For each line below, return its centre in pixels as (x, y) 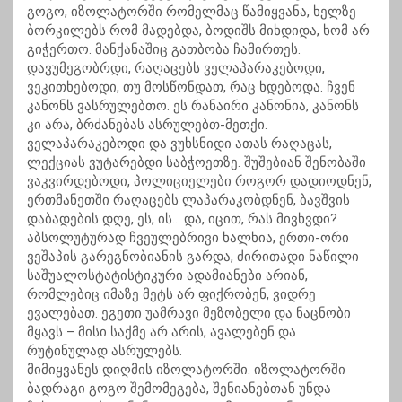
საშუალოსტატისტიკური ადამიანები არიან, (167, 276)
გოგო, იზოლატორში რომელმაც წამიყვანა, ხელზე (192, 12)
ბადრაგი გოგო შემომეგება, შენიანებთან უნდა (179, 389)
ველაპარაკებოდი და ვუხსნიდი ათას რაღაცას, (179, 144)
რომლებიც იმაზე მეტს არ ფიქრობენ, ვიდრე (171, 295)
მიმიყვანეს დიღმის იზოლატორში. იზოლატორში (186, 370)
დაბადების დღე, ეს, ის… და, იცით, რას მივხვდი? (182, 219)
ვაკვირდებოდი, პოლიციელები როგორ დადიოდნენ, (199, 182)
